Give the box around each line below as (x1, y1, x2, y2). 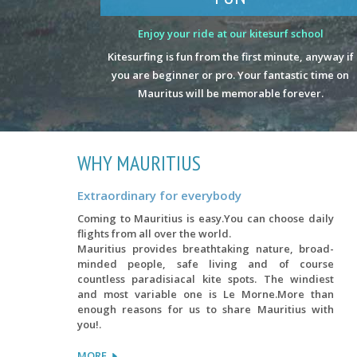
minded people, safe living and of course (77, 257, 334, 272)
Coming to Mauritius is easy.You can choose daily (77, 211, 334, 226)
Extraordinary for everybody (77, 187, 241, 204)
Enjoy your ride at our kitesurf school (137, 26, 324, 41)
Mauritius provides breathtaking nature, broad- (77, 241, 334, 257)
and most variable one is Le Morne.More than (77, 287, 334, 302)
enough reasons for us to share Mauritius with (77, 302, 334, 317)
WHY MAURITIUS (77, 150, 201, 177)
